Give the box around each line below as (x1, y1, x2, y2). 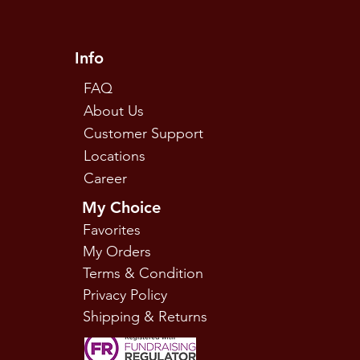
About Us (84, 102, 145, 120)
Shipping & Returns (83, 308, 208, 325)
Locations (84, 147, 150, 165)
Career (84, 170, 128, 187)
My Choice (82, 198, 162, 217)
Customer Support (84, 125, 204, 142)
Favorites (83, 221, 141, 239)
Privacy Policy (83, 286, 168, 304)
